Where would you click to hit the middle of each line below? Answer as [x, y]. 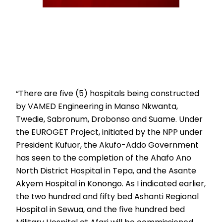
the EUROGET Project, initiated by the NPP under [110, 132]
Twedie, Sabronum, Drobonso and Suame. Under [110, 119]
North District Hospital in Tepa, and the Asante [106, 171]
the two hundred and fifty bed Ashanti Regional [108, 197]
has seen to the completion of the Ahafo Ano [104, 158]
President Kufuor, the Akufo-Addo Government [108, 145]
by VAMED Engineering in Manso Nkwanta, [97, 107]
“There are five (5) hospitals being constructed [108, 94]
